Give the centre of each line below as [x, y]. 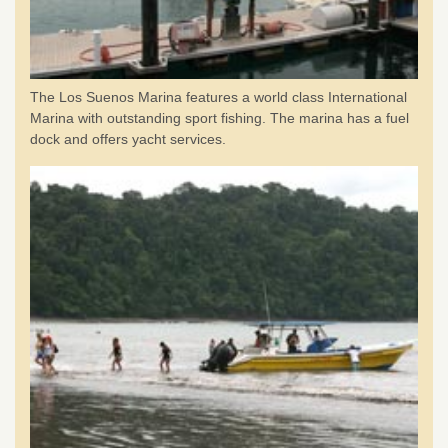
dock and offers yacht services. [128, 139]
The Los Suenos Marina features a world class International [218, 97]
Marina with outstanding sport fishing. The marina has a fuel [219, 118]
